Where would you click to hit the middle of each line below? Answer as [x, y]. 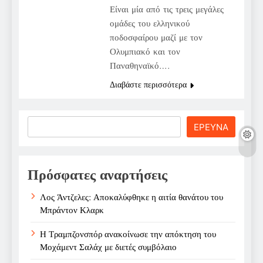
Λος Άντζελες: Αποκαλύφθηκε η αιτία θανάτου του [131, 197]
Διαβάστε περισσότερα [148, 84]
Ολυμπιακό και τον [145, 51]
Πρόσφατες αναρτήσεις [97, 174]
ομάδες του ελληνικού [149, 23]
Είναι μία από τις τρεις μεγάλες [166, 9]
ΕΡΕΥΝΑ [211, 127]
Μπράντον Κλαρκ [72, 210]
